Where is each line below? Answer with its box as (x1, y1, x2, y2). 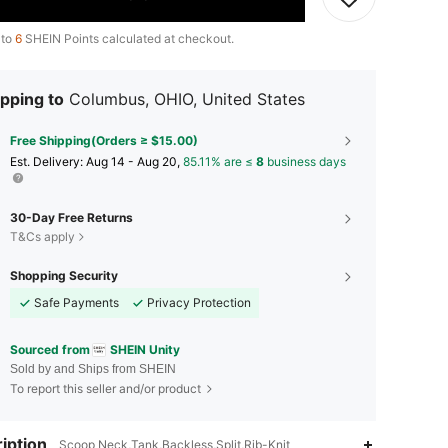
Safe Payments (34, 294, 119, 310)
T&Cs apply (10, 228, 75, 244)
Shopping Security (10, 267, 118, 283)
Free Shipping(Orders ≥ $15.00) (10, 132, 198, 148)
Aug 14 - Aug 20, (86, 153, 183, 169)
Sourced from (10, 341, 90, 357)
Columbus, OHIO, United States (69, 88, 305, 109)
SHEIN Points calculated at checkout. (22, 30, 234, 46)
